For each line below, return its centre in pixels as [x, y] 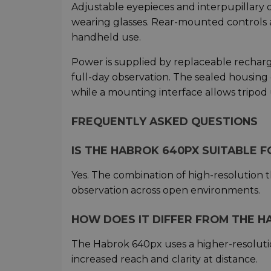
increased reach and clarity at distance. [165, 260]
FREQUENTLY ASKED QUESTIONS [165, 122]
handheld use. [106, 38]
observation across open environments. [166, 191]
